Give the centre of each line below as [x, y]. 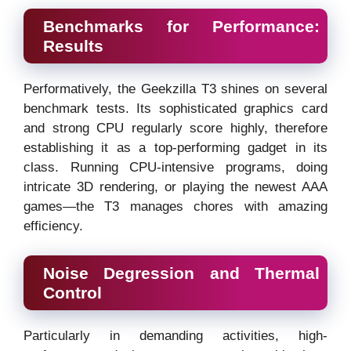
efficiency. [53, 226]
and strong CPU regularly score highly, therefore [175, 128]
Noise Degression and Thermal [181, 273]
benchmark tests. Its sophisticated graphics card [175, 108]
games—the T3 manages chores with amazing [175, 206]
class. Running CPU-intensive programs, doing [175, 167]
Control [72, 293]
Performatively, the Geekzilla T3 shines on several [175, 89]
